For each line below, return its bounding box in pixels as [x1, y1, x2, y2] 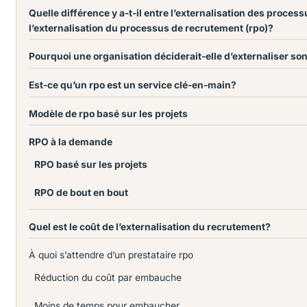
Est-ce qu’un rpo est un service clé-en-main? [29, 79, 237, 91]
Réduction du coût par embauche [34, 272, 182, 284]
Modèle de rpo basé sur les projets [29, 108, 188, 119]
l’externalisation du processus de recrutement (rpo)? [29, 22, 274, 34]
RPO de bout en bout [34, 187, 129, 199]
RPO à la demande [29, 136, 113, 148]
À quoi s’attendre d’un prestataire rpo [29, 249, 194, 261]
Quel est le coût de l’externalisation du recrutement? [29, 221, 271, 232]
